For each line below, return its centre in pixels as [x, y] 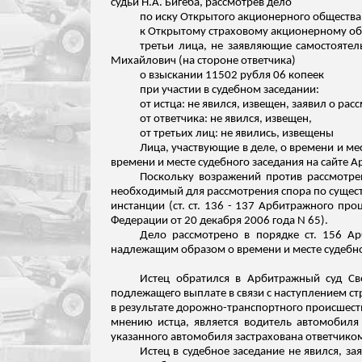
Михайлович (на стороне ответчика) [203, 61]
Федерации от [146, 221]
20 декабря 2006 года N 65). [256, 221]
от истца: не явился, [191, 105]
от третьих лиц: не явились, [211, 134]
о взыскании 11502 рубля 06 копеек [232, 76]
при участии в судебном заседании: [229, 90]
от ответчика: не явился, [202, 119]
